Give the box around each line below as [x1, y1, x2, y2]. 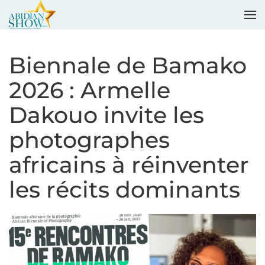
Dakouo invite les [9, 101, 204, 129]
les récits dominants [9, 176, 240, 203]
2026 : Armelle [9, 76, 170, 104]
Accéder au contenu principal [27, 28, 184, 41]
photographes [9, 126, 170, 154]
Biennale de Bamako [9, 51, 247, 79]
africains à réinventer [9, 151, 249, 179]
